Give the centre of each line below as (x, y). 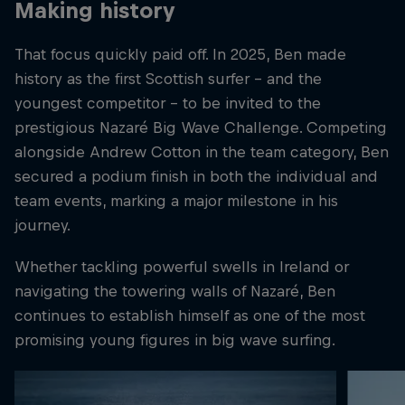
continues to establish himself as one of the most (190, 315)
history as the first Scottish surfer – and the (168, 79)
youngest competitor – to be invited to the (168, 104)
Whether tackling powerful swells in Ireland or (182, 266)
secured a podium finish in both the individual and (196, 177)
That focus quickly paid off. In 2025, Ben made (180, 55)
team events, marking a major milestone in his (176, 201)
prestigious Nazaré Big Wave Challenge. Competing (201, 128)
